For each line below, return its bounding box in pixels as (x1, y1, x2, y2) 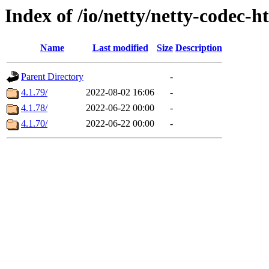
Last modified (92, 43, 148, 53)
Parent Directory (21, 71, 83, 82)
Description (175, 43, 222, 53)
